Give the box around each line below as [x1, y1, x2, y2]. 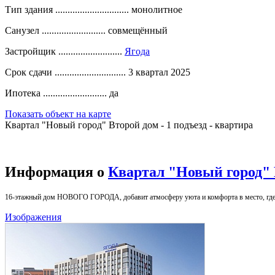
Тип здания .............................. [5, 4, 129, 15]
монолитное [131, 4, 182, 15]
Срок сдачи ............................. [5, 67, 126, 77]
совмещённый [108, 25, 168, 36]
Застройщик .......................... [5, 46, 122, 56]
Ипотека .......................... [5, 88, 107, 98]
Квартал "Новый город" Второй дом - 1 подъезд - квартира [5, 120, 253, 130]
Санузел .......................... [5, 25, 106, 36]
